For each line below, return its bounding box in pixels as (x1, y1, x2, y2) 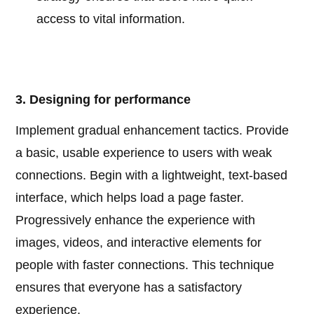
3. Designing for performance (15, 93, 191, 107)
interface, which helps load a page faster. (15, 191, 245, 205)
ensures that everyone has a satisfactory (15, 280, 243, 295)
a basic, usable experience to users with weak (15, 146, 273, 161)
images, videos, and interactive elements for (15, 235, 262, 250)
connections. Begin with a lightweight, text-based (15, 168, 288, 183)
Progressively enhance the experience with (15, 213, 256, 228)
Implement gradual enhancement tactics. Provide (15, 123, 289, 138)
